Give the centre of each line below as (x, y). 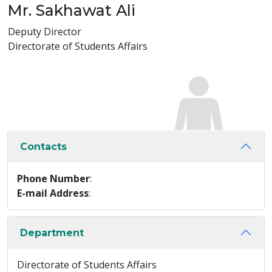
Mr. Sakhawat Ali (71, 10)
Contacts (43, 146)
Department (52, 233)
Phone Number (53, 178)
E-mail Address (53, 193)
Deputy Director (45, 32)
